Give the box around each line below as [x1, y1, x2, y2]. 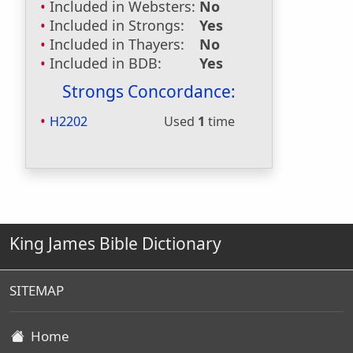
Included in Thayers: [50, 35, 184, 54]
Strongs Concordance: [62, 80, 236, 102]
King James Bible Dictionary [9, 232, 221, 255]
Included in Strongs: [50, 16, 184, 35]
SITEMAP [9, 281, 64, 299]
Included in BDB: [50, 54, 162, 72]
